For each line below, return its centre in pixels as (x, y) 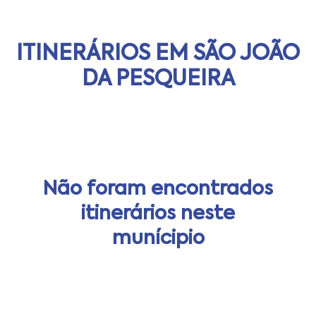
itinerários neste (158, 214)
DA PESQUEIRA (158, 79)
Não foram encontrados (158, 189)
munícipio (158, 238)
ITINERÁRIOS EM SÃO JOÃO (158, 54)
